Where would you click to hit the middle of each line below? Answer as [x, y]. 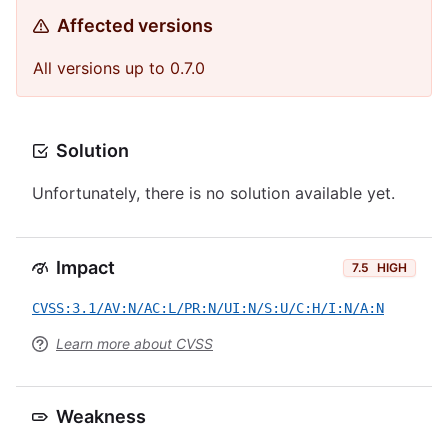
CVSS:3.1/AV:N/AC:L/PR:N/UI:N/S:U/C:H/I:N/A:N [208, 308]
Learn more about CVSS [134, 343]
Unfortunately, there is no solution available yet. [213, 193]
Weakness [101, 416]
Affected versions [135, 25]
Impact [85, 267]
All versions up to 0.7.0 [119, 68]
